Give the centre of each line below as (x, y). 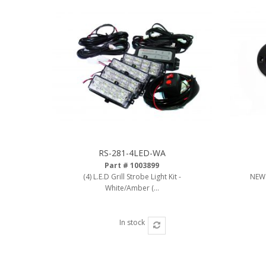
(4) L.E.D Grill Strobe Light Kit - (132, 177)
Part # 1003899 (132, 165)
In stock (132, 222)
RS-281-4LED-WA (132, 153)
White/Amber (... (132, 188)
